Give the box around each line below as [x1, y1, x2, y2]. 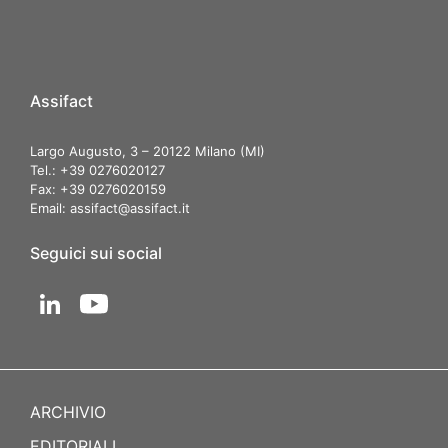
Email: [30, 200, 70, 217]
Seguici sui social [30, 243, 162, 264]
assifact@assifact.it [70, 200, 190, 217]
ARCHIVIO [30, 402, 106, 423]
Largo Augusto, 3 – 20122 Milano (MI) [30, 143, 265, 160]
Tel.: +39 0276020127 [30, 162, 165, 179]
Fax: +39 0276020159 [30, 181, 166, 198]
